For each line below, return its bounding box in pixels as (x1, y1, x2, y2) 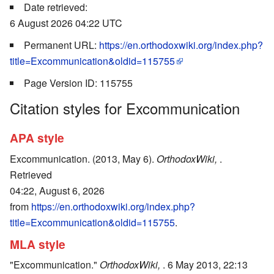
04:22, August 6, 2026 (10, 183, 105, 198)
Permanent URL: (24, 37, 99, 52)
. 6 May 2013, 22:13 (163, 257, 248, 272)
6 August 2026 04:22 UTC (10, 15, 122, 30)
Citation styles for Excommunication (10, 97, 240, 119)
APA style (10, 129, 64, 147)
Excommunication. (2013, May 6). (10, 152, 157, 166)
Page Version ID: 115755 (24, 75, 133, 90)
